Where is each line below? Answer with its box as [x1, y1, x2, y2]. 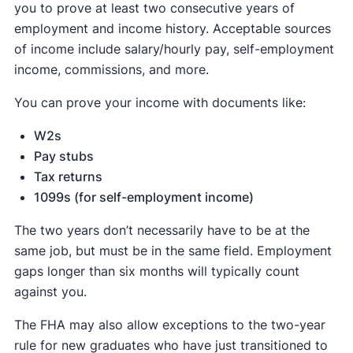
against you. [13, 284, 87, 299]
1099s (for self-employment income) [33, 189, 254, 205]
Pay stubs [33, 148, 94, 164]
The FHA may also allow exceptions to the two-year [13, 317, 325, 333]
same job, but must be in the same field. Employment [13, 243, 332, 258]
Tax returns [33, 169, 102, 184]
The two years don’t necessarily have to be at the [13, 222, 310, 238]
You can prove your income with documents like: [13, 95, 306, 110]
